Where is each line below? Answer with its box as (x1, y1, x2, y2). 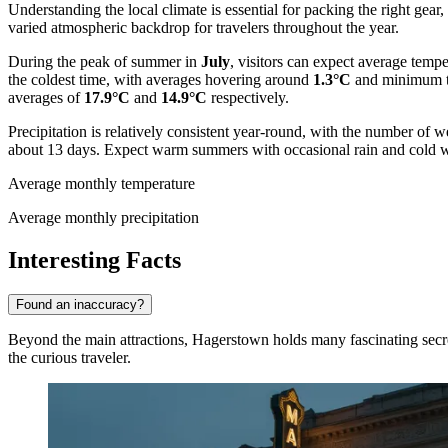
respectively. (207, 89, 289, 107)
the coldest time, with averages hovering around (8, 71, 313, 89)
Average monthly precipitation (8, 209, 199, 227)
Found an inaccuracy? (16, 296, 144, 312)
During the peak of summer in (8, 53, 201, 71)
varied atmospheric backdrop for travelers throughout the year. (8, 19, 399, 37)
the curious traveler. (8, 348, 131, 366)
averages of (8, 89, 84, 107)
